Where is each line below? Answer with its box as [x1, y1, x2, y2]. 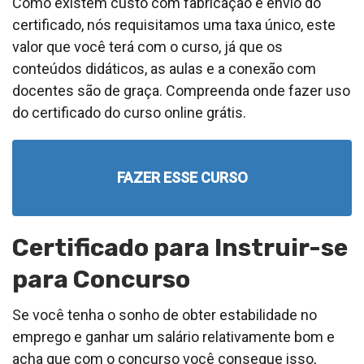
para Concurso [12, 264, 190, 294]
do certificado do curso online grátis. [12, 103, 246, 121]
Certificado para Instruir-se [12, 232, 348, 262]
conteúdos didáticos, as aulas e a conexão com [12, 59, 316, 77]
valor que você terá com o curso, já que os [12, 37, 283, 55]
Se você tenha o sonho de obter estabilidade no [12, 305, 317, 323]
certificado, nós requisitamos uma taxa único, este [12, 15, 336, 33]
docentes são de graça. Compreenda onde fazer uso [12, 81, 350, 99]
